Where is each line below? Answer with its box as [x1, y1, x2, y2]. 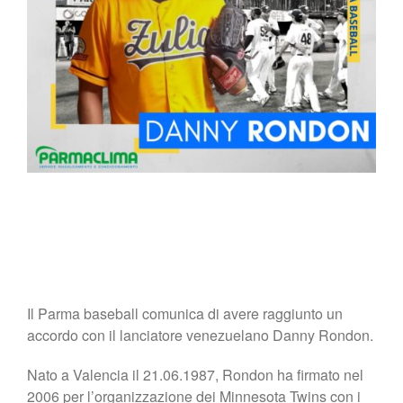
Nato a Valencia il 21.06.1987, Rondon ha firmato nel [27, 363, 363, 385]
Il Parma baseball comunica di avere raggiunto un [27, 302, 343, 324]
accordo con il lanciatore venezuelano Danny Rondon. [27, 324, 373, 345]
